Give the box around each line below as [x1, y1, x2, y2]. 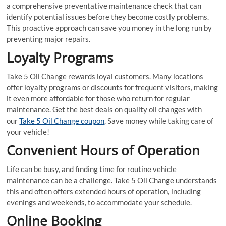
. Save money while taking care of [104, 116, 214, 125]
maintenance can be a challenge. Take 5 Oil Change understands [7, 175, 217, 185]
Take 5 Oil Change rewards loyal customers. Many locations [7, 71, 204, 81]
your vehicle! [7, 127, 50, 136]
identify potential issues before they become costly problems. [7, 12, 209, 21]
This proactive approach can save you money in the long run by [7, 23, 212, 32]
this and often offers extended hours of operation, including [7, 186, 201, 196]
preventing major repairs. [7, 34, 91, 43]
